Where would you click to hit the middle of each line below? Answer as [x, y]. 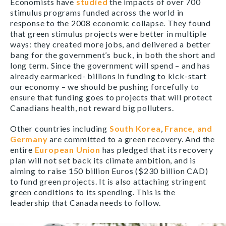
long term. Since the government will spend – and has [110, 65]
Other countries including [60, 128]
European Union [67, 150]
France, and [189, 128]
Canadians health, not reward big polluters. [92, 108]
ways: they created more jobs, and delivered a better [110, 44]
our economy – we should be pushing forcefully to [105, 87]
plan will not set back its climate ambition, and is [103, 160]
